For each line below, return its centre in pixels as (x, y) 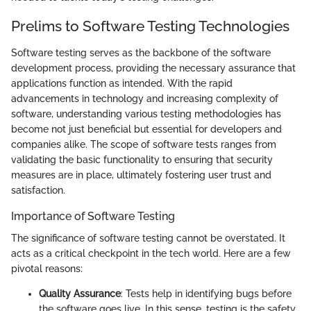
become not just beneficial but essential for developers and (146, 129)
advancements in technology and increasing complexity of (145, 98)
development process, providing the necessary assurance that (153, 68)
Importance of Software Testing (93, 216)
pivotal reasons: (47, 268)
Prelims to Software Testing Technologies (150, 26)
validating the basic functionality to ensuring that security (142, 159)
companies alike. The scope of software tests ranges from (144, 144)
